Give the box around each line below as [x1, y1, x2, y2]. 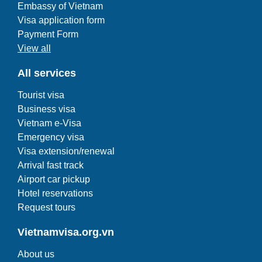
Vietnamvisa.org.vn [18, 226, 114, 238]
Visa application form [18, 15, 105, 25]
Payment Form [18, 29, 78, 39]
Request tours [18, 202, 75, 212]
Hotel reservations [18, 188, 93, 198]
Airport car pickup [18, 174, 90, 184]
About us [18, 249, 54, 259]
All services [18, 67, 76, 79]
